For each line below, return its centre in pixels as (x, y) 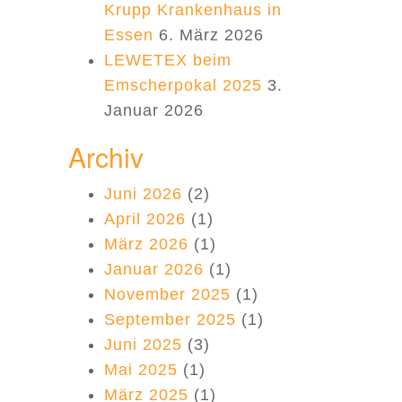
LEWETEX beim (168, 60)
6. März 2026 (211, 35)
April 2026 (145, 219)
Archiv (106, 157)
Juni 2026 (143, 194)
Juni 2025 (143, 345)
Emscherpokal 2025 (183, 85)
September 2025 (170, 319)
